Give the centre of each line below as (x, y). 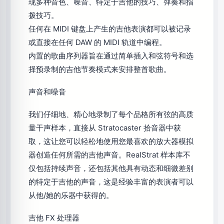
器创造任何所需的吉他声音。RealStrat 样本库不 (109, 154)
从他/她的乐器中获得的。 (71, 195)
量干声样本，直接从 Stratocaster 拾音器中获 (105, 127)
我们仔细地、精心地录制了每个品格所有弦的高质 (111, 114)
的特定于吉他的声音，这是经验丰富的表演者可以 (111, 181)
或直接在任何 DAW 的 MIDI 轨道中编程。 (97, 42)
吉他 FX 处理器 (54, 217)
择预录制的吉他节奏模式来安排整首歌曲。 (100, 69)
